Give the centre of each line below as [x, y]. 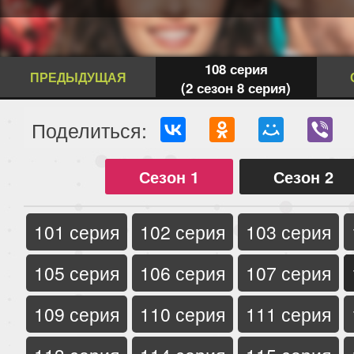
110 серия [182, 314]
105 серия [76, 273]
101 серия [76, 232]
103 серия [288, 232]
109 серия [76, 314]
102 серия [182, 232]
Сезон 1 [169, 176]
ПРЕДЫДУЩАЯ [78, 77]
